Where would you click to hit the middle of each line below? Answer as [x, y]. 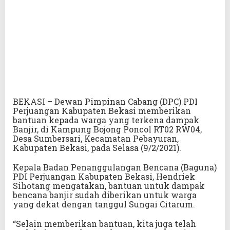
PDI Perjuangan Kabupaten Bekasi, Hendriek [104, 176]
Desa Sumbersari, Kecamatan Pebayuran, [96, 138]
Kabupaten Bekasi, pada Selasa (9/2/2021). [97, 147]
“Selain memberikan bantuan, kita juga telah [104, 223]
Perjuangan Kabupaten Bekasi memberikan [102, 110]
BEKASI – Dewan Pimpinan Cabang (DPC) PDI [105, 101]
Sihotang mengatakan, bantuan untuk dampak [109, 185]
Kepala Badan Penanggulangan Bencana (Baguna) [115, 167]
